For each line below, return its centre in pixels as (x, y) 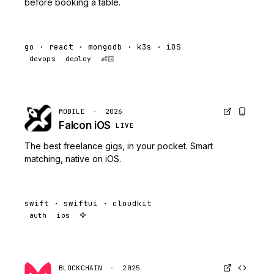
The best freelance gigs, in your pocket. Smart (119, 146)
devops (43, 59)
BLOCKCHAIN (81, 268)
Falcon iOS (85, 125)
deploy (78, 59)
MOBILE (72, 111)
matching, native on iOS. (73, 159)
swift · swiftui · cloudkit (88, 203)
